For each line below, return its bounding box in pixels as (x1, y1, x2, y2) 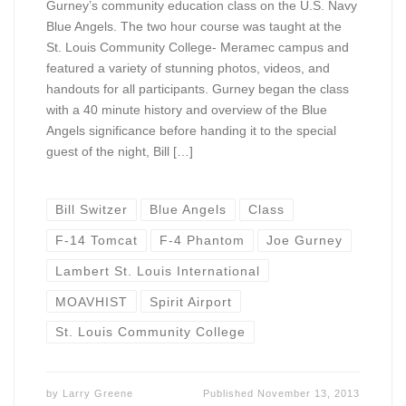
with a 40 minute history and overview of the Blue (45, 101, 327, 117)
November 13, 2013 (257, 387, 361, 399)
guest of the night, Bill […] (45, 143, 193, 159)
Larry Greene (62, 387, 133, 399)
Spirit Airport (150, 294, 233, 309)
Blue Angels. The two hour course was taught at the (45, 18, 342, 34)
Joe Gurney (266, 233, 343, 248)
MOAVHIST (54, 294, 128, 309)
